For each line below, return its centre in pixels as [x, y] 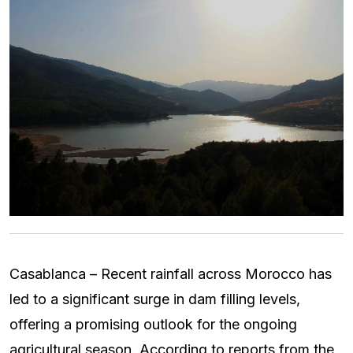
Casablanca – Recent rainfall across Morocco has [171, 274]
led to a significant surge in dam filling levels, [155, 299]
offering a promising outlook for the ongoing [153, 325]
